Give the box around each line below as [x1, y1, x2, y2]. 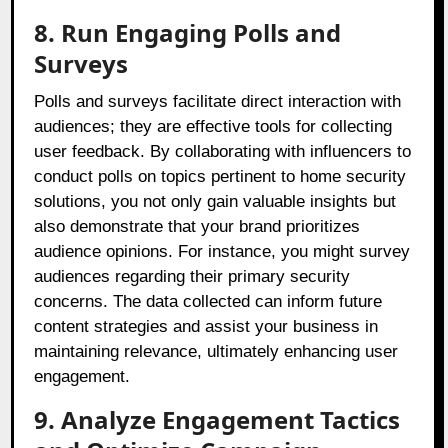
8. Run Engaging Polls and [34, 16, 342, 50]
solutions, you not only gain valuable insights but [34, 192, 397, 212]
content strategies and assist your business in [34, 317, 379, 337]
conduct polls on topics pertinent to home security [34, 167, 407, 187]
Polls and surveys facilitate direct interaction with [34, 92, 402, 112]
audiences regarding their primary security [34, 267, 351, 287]
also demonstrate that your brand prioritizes [34, 217, 361, 237]
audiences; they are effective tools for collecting [34, 117, 393, 137]
